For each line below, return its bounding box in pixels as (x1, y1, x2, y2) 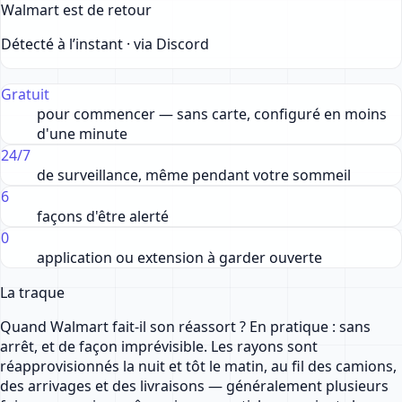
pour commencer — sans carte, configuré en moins (37, 104, 387, 125)
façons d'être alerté (37, 206, 169, 227)
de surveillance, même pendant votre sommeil (37, 165, 351, 186)
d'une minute (37, 124, 127, 144)
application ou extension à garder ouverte (37, 248, 322, 268)
